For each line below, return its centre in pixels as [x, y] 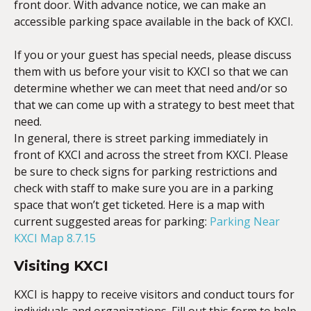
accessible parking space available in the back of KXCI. [153, 22]
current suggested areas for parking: [112, 221]
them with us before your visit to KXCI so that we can [151, 72]
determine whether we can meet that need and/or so [151, 88]
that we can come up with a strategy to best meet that [154, 105]
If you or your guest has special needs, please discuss [153, 55]
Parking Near [245, 221]
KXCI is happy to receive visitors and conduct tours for [154, 294]
